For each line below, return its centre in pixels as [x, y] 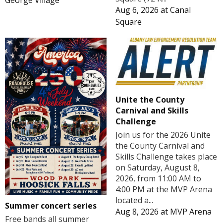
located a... [134, 200]
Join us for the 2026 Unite [163, 135]
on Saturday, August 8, [157, 167]
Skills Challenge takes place [166, 156]
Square [128, 22]
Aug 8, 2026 [137, 211]
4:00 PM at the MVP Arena [164, 189]
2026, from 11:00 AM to [158, 178]
